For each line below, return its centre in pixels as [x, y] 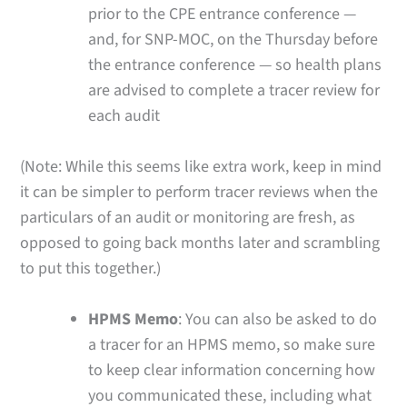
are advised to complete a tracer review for [234, 91]
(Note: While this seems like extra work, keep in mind [201, 166]
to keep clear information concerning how [232, 371]
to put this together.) [91, 268]
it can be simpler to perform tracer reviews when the [199, 192]
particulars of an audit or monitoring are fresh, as [188, 217]
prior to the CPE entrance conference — [223, 15]
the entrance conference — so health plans [235, 65]
